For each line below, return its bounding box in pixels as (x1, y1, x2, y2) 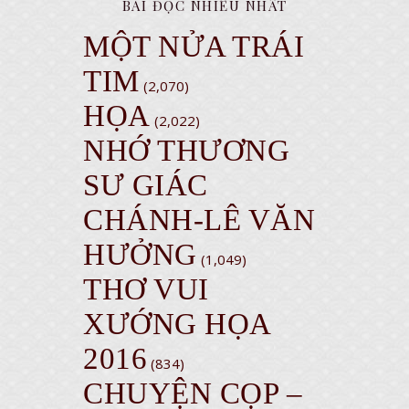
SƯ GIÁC (83, 169, 208, 202)
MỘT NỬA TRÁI (83, 30, 305, 63)
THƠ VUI (83, 273, 209, 306)
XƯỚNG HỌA (83, 308, 270, 341)
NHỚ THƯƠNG (83, 134, 290, 167)
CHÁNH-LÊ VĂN (83, 204, 316, 236)
